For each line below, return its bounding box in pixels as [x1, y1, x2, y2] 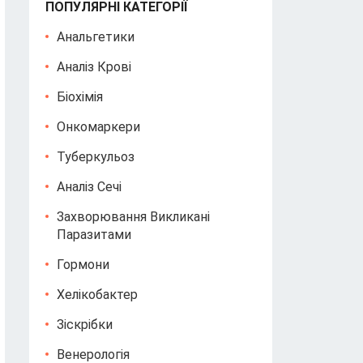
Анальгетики [57, 29, 135, 45]
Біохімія [57, 89, 103, 105]
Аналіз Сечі [57, 179, 122, 194]
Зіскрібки [57, 317, 113, 332]
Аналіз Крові [57, 59, 131, 75]
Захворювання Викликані [57, 209, 210, 224]
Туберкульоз [57, 149, 135, 164]
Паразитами [57, 227, 131, 242]
